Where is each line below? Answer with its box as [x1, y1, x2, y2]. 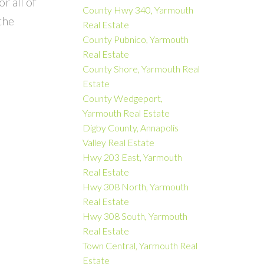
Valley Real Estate [82, 136, 155, 148]
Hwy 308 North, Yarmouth [82, 180, 189, 192]
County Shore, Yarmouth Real [82, 62, 200, 74]
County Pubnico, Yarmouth [82, 33, 189, 45]
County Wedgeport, [82, 92, 163, 104]
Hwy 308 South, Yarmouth [82, 210, 188, 222]
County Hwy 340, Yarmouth [82, 4, 194, 15]
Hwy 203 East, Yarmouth [82, 151, 183, 163]
